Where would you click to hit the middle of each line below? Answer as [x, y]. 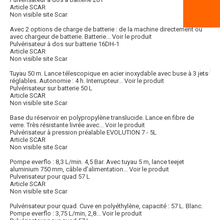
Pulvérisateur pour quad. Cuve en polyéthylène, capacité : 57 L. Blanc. [106, 206]
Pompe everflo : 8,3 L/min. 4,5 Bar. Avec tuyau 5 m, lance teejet [97, 162]
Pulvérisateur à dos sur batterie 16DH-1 [65, 44]
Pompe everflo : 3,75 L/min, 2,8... [55, 214]
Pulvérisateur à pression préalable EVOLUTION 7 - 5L [83, 133]
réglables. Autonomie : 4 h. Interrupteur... [66, 81]
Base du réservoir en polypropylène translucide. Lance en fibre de [102, 118]
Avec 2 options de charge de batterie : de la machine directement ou [106, 29]
